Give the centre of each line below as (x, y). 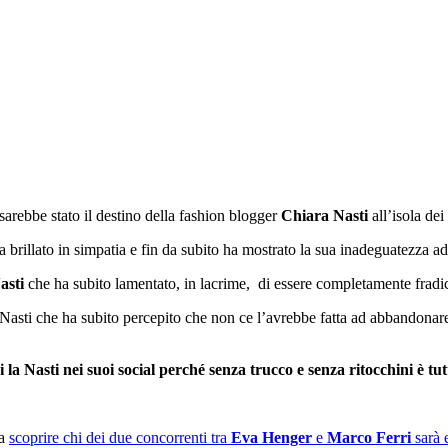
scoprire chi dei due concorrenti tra (120, 437)
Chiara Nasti (324, 215)
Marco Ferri (367, 437)
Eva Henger (271, 437)
